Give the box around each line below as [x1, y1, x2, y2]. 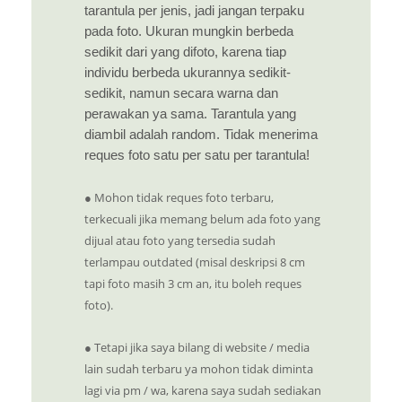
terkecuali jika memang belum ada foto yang [84, 211, 320, 228]
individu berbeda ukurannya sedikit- [84, 66, 291, 81]
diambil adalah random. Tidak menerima [84, 127, 318, 143]
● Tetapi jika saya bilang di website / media [84, 339, 310, 356]
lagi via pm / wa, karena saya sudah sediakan [84, 382, 321, 399]
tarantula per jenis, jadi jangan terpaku [84, 4, 304, 19]
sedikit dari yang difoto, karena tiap [84, 45, 286, 60]
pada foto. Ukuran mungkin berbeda [84, 24, 293, 39]
